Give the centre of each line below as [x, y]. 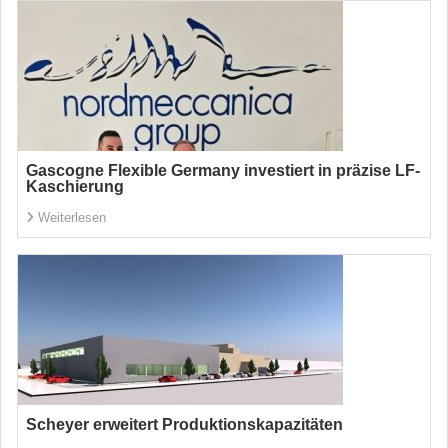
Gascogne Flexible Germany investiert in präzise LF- [223, 170]
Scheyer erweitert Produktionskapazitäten [184, 424]
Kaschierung [75, 186]
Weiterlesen [72, 217]
